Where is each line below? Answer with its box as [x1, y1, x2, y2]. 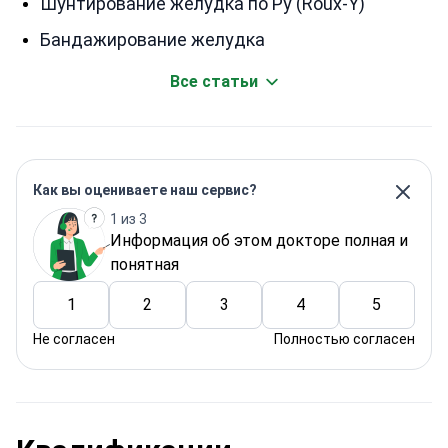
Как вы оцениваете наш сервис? [33, 182, 257, 198]
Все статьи [170, 72, 258, 91]
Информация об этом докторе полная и [110, 230, 408, 250]
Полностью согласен [274, 331, 415, 347]
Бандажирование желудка [40, 29, 265, 50]
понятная [110, 254, 179, 274]
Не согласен [33, 331, 115, 347]
